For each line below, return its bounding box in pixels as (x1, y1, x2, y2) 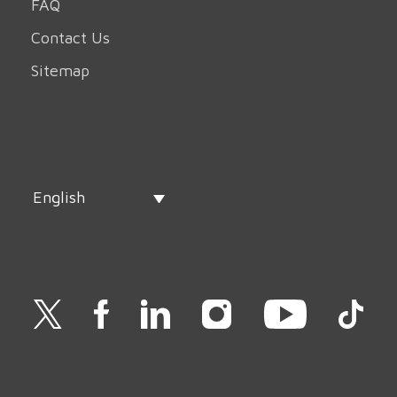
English (33, 188, 85, 207)
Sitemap (31, 61, 90, 81)
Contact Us (31, 28, 110, 48)
